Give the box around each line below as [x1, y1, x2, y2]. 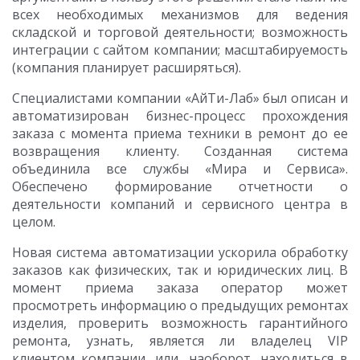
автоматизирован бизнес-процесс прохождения [12, 107, 348, 125]
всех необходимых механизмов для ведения [12, 6, 348, 23]
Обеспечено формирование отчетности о [12, 178, 348, 195]
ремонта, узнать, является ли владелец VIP [12, 332, 348, 350]
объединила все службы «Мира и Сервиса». [12, 160, 348, 178]
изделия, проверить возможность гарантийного [12, 314, 348, 332]
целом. [12, 213, 55, 231]
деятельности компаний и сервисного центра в [12, 195, 348, 213]
